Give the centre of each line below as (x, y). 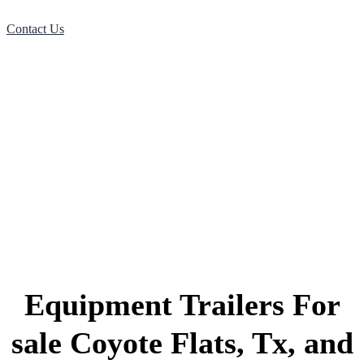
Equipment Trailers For (182, 304)
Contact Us (35, 28)
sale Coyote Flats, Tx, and (182, 342)
